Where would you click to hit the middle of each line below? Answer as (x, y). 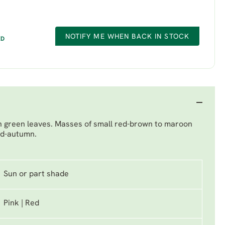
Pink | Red (21, 203)
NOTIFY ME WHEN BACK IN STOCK (127, 37)
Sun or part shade (36, 174)
